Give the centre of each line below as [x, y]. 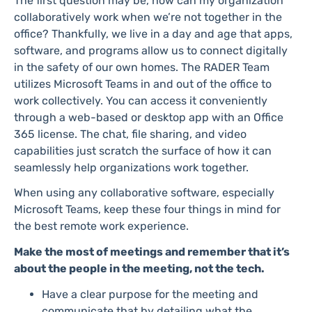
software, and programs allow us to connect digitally [151, 50]
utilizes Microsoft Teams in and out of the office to [143, 84]
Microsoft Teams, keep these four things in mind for [147, 210]
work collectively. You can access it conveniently [141, 100]
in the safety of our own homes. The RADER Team [142, 67]
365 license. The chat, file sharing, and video [130, 134]
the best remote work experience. [101, 226]
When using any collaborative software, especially [144, 193]
